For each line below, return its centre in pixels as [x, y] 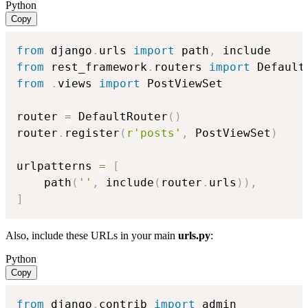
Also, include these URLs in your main [92, 236]
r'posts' [154, 133]
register [92, 133]
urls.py [194, 236]
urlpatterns [58, 166]
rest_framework [96, 67]
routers [181, 67]
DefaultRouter [120, 117]
